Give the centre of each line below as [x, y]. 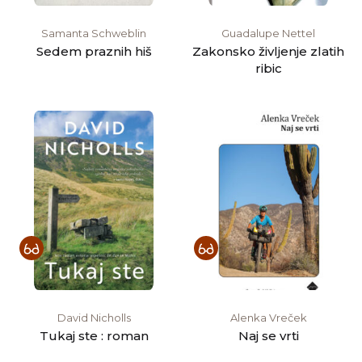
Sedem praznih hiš [94, 51]
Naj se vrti [268, 335]
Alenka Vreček [268, 317]
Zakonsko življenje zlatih [268, 51]
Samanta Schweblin [94, 33]
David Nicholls [94, 317]
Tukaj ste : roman [94, 335]
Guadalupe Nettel [268, 33]
